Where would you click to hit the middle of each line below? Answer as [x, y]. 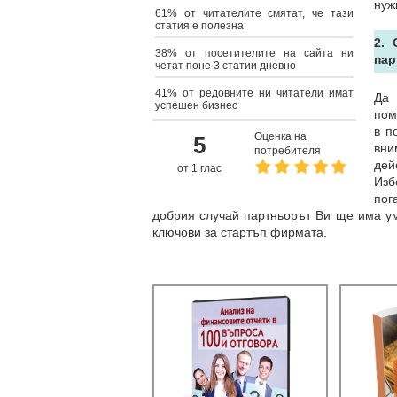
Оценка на [280, 136]
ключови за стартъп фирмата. [240, 232]
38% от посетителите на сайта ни [254, 53]
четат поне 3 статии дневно [226, 66]
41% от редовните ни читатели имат [254, 93]
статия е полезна [199, 26]
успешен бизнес [196, 105]
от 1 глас [199, 168]
